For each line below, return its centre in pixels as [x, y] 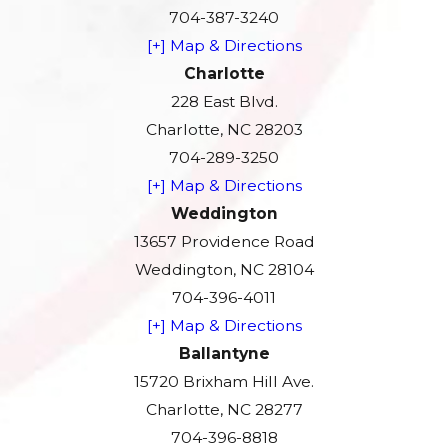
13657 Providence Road [224, 242]
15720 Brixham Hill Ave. [224, 382]
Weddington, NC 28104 [224, 270]
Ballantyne [224, 354]
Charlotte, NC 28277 [224, 410]
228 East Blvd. [224, 102]
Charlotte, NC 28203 [224, 130]
